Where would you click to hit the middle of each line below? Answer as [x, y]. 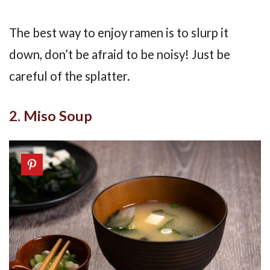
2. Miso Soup [51, 115]
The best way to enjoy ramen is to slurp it [119, 33]
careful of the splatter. [70, 76]
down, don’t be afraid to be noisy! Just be [120, 54]
